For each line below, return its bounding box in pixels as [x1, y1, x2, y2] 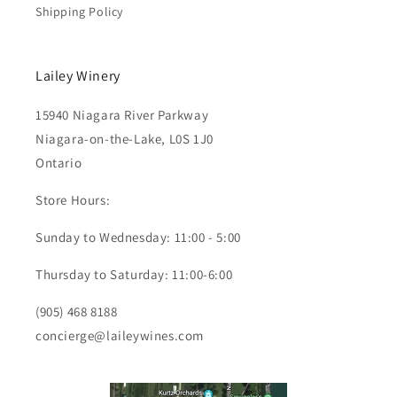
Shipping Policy [35, 3, 123, 19]
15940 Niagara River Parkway [35, 105, 209, 123]
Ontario [35, 153, 82, 171]
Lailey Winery [35, 66, 121, 85]
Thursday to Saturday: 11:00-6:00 [35, 265, 233, 283]
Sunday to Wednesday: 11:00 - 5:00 [35, 228, 241, 245]
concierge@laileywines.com [35, 326, 204, 344]
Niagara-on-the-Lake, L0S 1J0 [35, 129, 214, 147]
